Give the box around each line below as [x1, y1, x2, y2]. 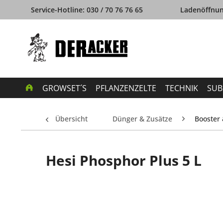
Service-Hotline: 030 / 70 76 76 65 [31, 5, 143, 14]
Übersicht [55, 113, 88, 123]
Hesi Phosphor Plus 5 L [46, 150, 202, 170]
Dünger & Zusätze [112, 113, 172, 123]
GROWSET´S [42, 82, 87, 94]
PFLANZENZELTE [96, 82, 156, 94]
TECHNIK [165, 82, 198, 94]
